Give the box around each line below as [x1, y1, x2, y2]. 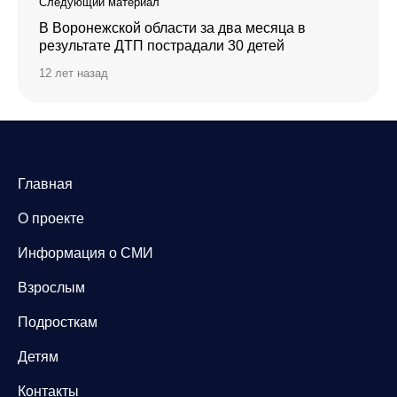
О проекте [18, 210, 84, 226]
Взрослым [18, 279, 85, 295]
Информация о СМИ [18, 245, 153, 261]
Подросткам [18, 314, 97, 330]
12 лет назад [39, 66, 108, 80]
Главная [18, 175, 73, 191]
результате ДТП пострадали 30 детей [39, 37, 284, 53]
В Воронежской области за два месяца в [39, 19, 306, 35]
